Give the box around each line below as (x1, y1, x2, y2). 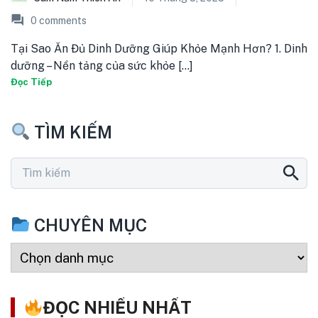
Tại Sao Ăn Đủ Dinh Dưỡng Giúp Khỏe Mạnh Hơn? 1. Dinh (11, 42, 307, 56)
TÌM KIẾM (30, 121, 113, 142)
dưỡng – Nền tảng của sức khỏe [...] (11, 59, 193, 73)
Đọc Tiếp (11, 77, 52, 88)
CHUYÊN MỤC (30, 214, 148, 235)
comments (37, 15, 87, 27)
